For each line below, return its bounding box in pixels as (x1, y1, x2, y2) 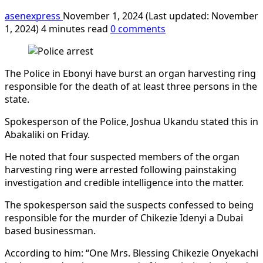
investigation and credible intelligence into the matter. (5, 176, 246, 189)
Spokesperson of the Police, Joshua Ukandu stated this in (5, 114, 258, 128)
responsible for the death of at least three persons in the (5, 79, 257, 93)
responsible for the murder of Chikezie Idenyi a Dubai (5, 211, 243, 224)
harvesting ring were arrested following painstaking (5, 163, 237, 176)
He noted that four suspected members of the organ (5, 150, 240, 163)
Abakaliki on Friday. (5, 127, 90, 141)
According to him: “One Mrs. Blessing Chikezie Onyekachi (5, 246, 258, 259)
